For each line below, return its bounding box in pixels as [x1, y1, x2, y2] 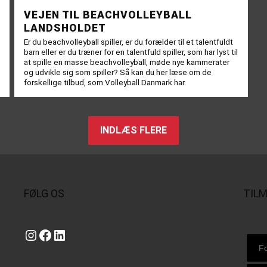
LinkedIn [51, 226, 60, 243]
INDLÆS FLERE [100, 124, 167, 136]
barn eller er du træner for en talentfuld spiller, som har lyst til [24, 46, 238, 57]
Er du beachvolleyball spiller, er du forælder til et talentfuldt [24, 36, 233, 46]
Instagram [23, 226, 36, 243]
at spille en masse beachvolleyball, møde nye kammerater [24, 57, 229, 67]
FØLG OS [23, 187, 64, 200]
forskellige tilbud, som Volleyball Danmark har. [24, 77, 186, 87]
